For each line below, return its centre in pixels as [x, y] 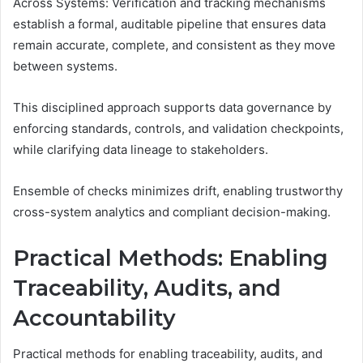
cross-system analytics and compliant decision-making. [172, 211]
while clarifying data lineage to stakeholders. [141, 149]
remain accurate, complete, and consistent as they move [174, 45]
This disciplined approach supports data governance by [172, 107]
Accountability [94, 318]
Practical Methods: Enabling [171, 258]
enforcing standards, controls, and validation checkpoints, [178, 128]
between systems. [65, 66]
